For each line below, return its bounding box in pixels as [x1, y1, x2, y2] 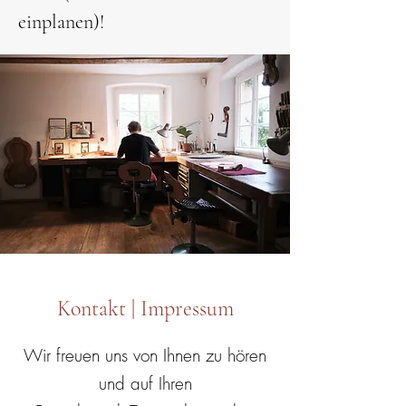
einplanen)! [18, 10, 104, 34]
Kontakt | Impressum [56, 295, 234, 322]
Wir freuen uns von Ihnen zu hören [24, 343, 266, 367]
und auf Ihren [98, 372, 192, 395]
